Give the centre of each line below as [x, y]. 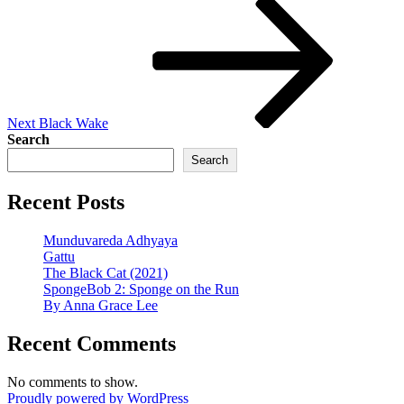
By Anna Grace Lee [101, 306]
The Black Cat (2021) [106, 273]
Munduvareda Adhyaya [110, 241]
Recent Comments [92, 343]
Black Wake [73, 124]
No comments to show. [73, 381]
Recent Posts [66, 202]
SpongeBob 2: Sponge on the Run [141, 289]
